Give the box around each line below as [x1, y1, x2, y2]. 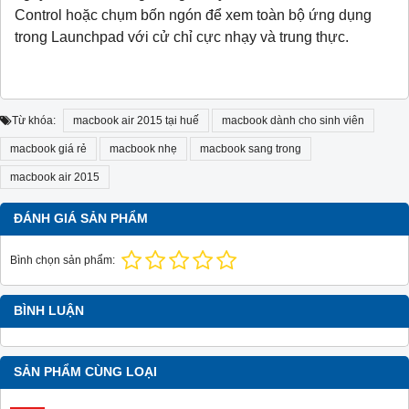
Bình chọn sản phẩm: [10, 253, 115, 267]
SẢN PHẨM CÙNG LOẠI [14, 364, 157, 379]
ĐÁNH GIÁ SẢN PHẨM [14, 211, 148, 225]
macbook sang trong [200, 142, 301, 155]
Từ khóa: [12, 113, 56, 127]
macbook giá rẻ [10, 142, 87, 155]
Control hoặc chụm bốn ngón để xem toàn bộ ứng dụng [15, 6, 372, 23]
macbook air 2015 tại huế [73, 113, 199, 127]
